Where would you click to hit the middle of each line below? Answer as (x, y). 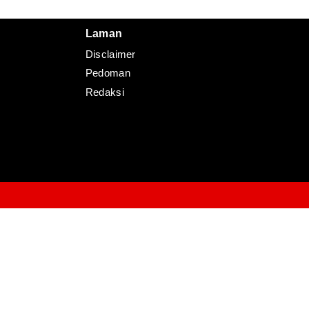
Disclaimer (110, 54)
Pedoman (108, 73)
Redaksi (104, 92)
